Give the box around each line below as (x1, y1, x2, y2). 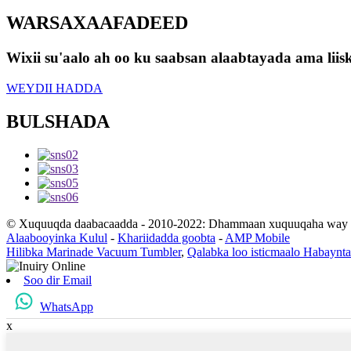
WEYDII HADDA (6, 81, 103, 95)
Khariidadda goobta (118, 230, 215, 244)
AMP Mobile (225, 230, 290, 244)
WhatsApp (40, 299, 93, 313)
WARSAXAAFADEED (6, 13, 188, 34)
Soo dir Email (24, 273, 92, 287)
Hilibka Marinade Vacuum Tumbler (6, 244, 181, 259)
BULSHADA (6, 110, 110, 132)
